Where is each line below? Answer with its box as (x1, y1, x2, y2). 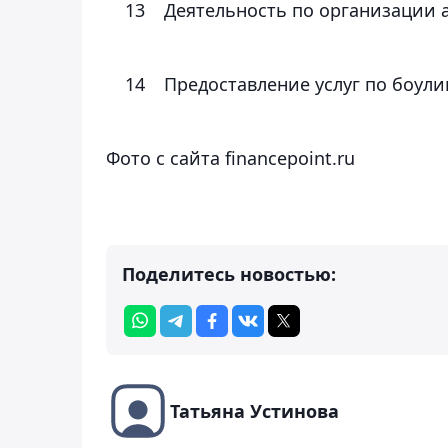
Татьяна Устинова (170, 398, 339, 423)
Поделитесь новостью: (122, 261, 336, 286)
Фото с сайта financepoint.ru (106, 145, 355, 170)
